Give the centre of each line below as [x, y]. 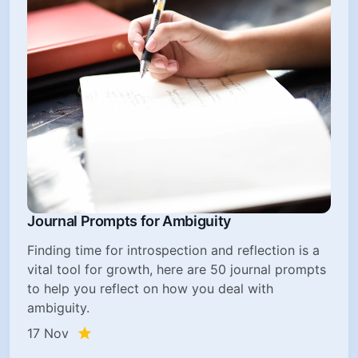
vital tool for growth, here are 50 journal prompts [177, 269]
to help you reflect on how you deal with [151, 288]
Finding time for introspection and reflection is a [174, 250]
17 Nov [48, 333]
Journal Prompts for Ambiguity [129, 221]
